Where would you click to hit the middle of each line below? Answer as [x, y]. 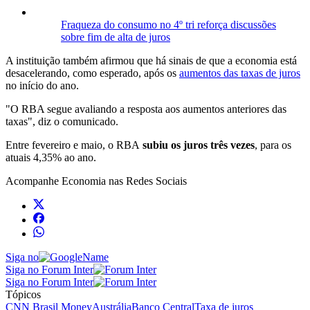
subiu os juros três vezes [197, 145]
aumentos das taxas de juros [240, 73]
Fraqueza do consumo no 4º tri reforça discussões [168, 24]
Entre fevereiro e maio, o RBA [73, 145]
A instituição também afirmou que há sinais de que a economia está [151, 60]
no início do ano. [42, 85]
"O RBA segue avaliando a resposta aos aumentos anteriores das [146, 109]
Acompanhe [34, 181]
